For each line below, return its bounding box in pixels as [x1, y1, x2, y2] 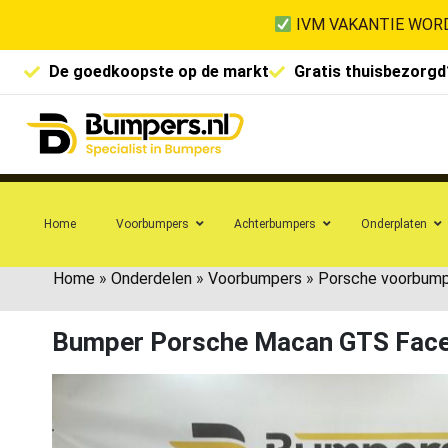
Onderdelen [111, 268, 192, 288]
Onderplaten [361, 216, 427, 231]
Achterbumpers [234, 216, 316, 231]
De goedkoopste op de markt [49, 62, 269, 81]
